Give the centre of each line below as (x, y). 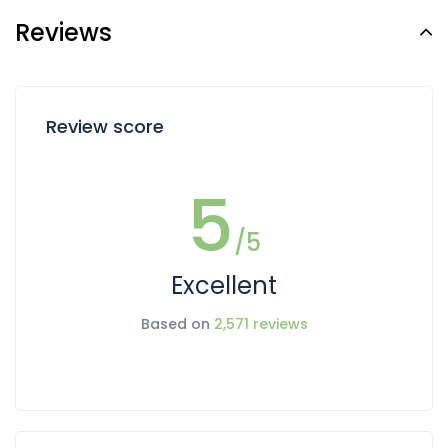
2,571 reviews (260, 324)
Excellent (224, 285)
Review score (105, 126)
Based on (177, 324)
